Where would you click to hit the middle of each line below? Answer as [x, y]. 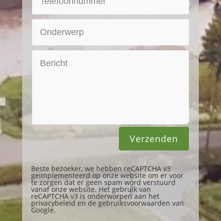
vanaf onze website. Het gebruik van [91, 189]
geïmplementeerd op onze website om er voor [107, 176]
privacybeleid [53, 203]
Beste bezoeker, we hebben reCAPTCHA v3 [101, 169]
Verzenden [154, 139]
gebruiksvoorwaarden [134, 203]
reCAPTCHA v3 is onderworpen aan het [95, 196]
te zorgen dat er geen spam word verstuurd [103, 183]
